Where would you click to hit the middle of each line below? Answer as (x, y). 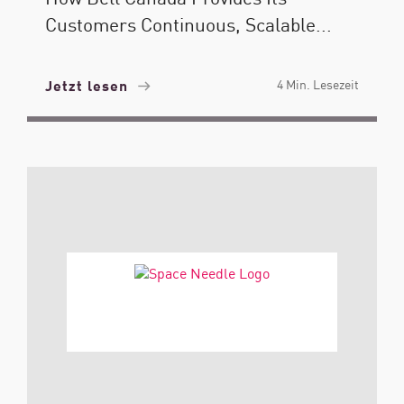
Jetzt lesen (89, 85)
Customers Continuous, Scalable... (188, 23)
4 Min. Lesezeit (318, 84)
